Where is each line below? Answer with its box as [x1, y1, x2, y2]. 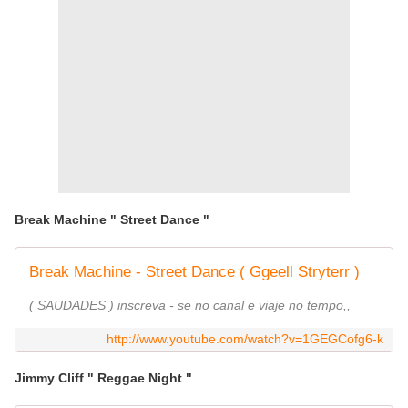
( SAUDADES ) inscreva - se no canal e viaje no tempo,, [29, 298, 351, 313]
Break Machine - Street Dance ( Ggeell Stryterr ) [29, 263, 360, 281]
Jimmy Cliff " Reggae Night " [15, 371, 196, 386]
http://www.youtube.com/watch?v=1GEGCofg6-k [107, 331, 383, 347]
